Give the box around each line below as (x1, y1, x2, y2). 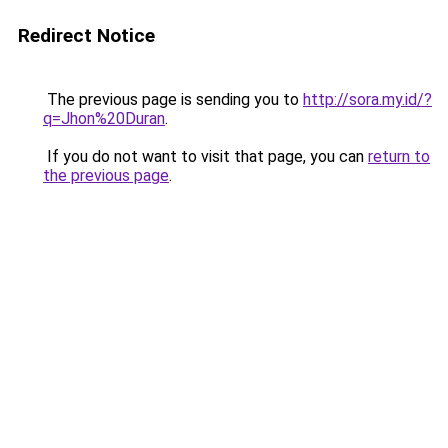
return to (368, 147, 430, 166)
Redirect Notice (18, 24, 155, 47)
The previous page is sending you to (43, 90, 303, 109)
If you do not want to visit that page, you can (43, 147, 368, 166)
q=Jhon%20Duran (43, 109, 165, 128)
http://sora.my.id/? (303, 90, 432, 109)
